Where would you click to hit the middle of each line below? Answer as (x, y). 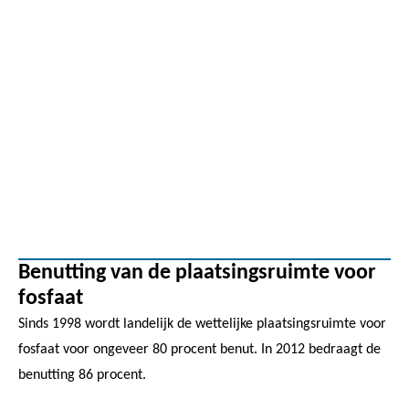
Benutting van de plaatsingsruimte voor (197, 273)
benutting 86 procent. (82, 375)
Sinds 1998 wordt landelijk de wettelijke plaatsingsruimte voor (202, 324)
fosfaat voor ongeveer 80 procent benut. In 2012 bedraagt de (199, 349)
